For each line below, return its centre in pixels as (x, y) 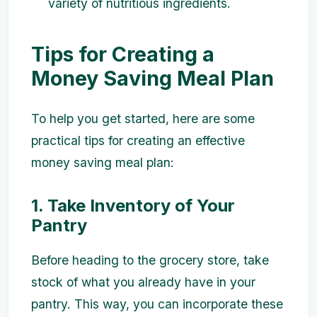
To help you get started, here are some (143, 119)
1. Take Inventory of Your (133, 206)
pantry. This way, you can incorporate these (157, 304)
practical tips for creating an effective (138, 140)
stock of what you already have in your (143, 282)
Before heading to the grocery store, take (150, 260)
